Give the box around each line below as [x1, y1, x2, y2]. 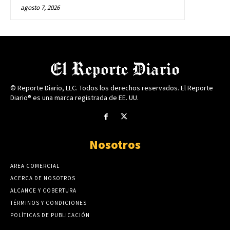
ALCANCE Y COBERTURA [10, 186, 76, 194]
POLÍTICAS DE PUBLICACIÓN [10, 211, 90, 219]
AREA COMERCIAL [10, 162, 60, 169]
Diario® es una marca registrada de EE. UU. [10, 92, 139, 102]
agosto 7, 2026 [21, 3, 60, 12]
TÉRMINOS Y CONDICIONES [10, 199, 87, 206]
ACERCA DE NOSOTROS [10, 174, 75, 182]
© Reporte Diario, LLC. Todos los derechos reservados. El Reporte [10, 83, 213, 92]
